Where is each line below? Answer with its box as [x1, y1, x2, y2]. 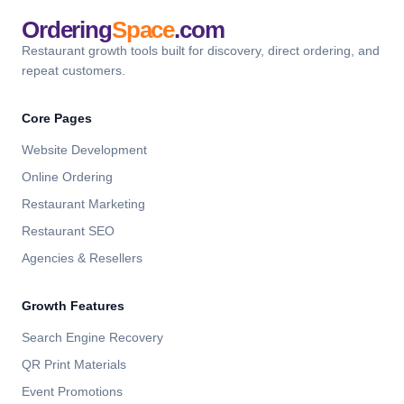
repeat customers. [22, 63, 125, 78]
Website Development [22, 142, 147, 157]
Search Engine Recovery [22, 330, 163, 344]
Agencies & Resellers [22, 251, 142, 265]
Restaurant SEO [22, 224, 115, 238]
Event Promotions [22, 384, 123, 399]
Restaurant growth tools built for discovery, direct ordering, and [22, 43, 380, 58]
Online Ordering [22, 170, 113, 184]
